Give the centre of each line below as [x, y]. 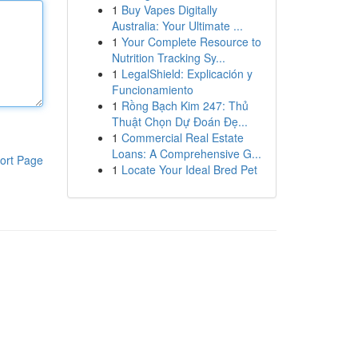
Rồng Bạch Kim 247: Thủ [185, 105]
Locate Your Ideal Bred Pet [189, 169]
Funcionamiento [152, 89]
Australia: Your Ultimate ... [177, 26]
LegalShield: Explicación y [187, 74]
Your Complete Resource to [191, 42]
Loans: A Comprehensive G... [186, 153]
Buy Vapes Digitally [169, 10]
